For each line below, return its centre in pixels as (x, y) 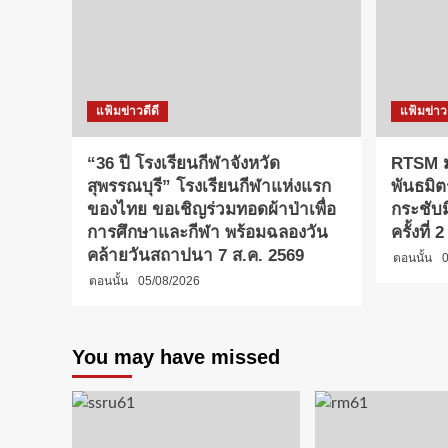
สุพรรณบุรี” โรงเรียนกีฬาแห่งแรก (209, 186)
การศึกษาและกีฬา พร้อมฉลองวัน (207, 232)
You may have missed (176, 357)
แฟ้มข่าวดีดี (127, 111)
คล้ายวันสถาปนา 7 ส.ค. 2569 (195, 255)
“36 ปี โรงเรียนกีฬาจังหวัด (183, 163)
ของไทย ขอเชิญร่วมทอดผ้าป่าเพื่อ (211, 209)
